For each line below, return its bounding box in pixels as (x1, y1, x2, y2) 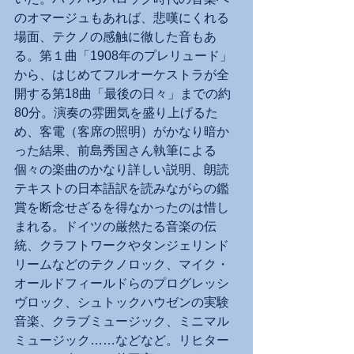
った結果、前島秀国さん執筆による (14, 144, 217, 158)
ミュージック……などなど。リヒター (14, 333, 229, 348)
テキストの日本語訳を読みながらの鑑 (14, 182, 229, 196)
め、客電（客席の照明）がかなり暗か (14, 125, 229, 139)
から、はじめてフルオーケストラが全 (14, 68, 229, 82)
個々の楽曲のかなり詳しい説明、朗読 (14, 163, 229, 177)
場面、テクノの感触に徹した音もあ (14, 30, 217, 44)
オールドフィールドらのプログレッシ (14, 277, 229, 291)
